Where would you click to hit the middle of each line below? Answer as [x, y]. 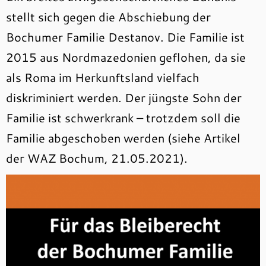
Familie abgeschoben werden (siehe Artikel [123, 138]
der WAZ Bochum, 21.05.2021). [97, 158]
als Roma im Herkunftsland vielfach [103, 77]
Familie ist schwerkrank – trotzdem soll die [123, 118]
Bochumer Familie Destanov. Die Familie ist [125, 37]
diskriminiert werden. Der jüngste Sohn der [124, 97]
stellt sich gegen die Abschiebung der [108, 17]
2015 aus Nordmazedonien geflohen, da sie [126, 57]
